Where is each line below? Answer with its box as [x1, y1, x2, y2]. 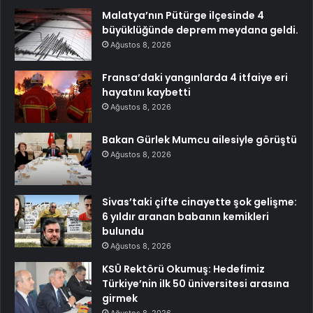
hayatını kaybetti [102, 85, 191, 99]
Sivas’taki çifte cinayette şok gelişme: [102, 194, 297, 209]
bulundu [102, 224, 144, 238]
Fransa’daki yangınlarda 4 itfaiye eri [102, 70, 288, 85]
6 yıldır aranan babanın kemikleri [102, 209, 269, 224]
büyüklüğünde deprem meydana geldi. [102, 22, 298, 37]
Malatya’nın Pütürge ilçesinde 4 [102, 8, 264, 22]
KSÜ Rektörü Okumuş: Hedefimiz [102, 261, 265, 276]
